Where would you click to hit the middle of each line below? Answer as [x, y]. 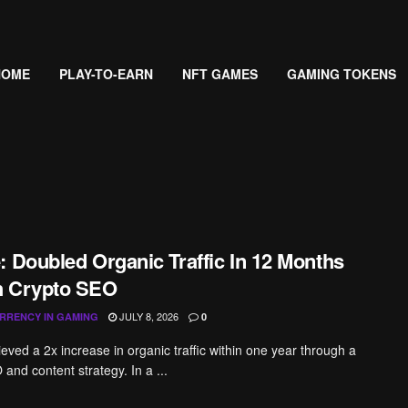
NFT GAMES [219, 73]
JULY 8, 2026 [147, 316]
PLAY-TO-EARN [106, 73]
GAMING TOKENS [341, 73]
